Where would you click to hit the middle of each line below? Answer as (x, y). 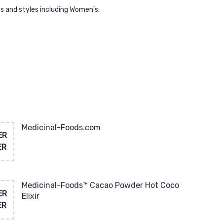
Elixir (30, 196)
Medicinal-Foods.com (61, 128)
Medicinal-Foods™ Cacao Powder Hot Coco (100, 185)
